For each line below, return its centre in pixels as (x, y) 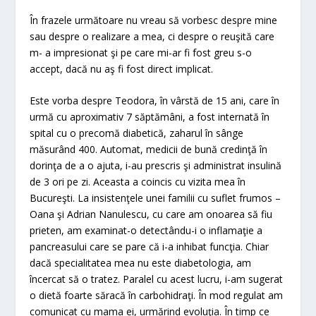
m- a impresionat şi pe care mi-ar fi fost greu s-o (141, 52)
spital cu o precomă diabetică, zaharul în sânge (137, 133)
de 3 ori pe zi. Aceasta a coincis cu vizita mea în (138, 182)
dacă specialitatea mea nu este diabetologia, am (141, 263)
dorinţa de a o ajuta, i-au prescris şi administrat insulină (156, 166)
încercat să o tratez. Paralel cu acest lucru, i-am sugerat (157, 279)
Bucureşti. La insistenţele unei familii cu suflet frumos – (156, 198)
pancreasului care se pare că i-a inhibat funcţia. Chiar (150, 247)
